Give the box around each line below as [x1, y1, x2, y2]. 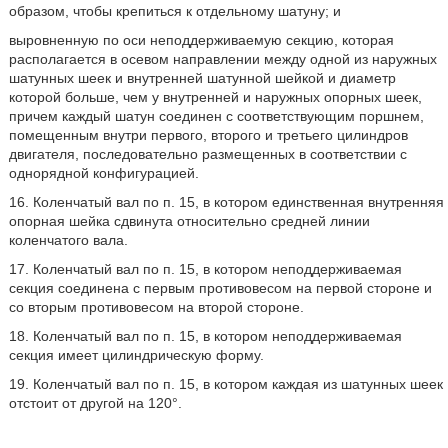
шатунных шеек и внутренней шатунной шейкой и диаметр [8, 70, 396, 86]
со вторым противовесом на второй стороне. [8, 299, 304, 315]
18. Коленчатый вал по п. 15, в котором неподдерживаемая [8, 328, 402, 344]
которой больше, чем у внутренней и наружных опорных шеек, [8, 89, 422, 105]
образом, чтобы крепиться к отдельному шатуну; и [8, 3, 341, 19]
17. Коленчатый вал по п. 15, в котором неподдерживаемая [8, 261, 402, 277]
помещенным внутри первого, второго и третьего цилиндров [8, 127, 408, 143]
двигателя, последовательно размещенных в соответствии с [8, 146, 407, 162]
